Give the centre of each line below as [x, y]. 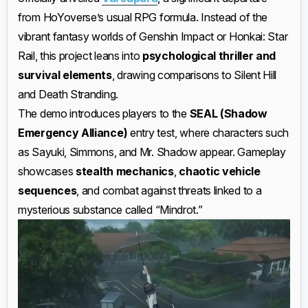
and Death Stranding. [68, 94]
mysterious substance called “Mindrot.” [110, 210]
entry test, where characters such [208, 133]
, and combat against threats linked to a [169, 190]
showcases [47, 171]
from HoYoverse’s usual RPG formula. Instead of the [143, 17]
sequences [47, 190]
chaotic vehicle [220, 171]
